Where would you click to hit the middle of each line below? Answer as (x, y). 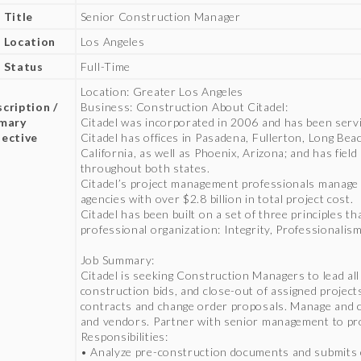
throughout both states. (145, 168)
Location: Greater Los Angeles (162, 91)
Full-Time (106, 66)
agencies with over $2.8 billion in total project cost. (217, 199)
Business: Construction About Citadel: (184, 107)
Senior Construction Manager (160, 17)
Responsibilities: (124, 336)
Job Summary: (118, 260)
